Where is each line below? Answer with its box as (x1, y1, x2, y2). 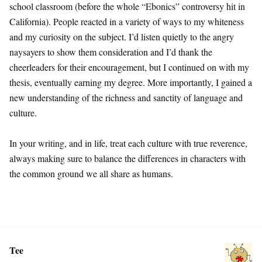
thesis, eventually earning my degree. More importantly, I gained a (9, 76, 252, 89)
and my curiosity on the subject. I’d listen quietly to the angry (9, 30, 234, 43)
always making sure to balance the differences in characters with (9, 152, 246, 165)
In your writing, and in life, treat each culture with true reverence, (9, 137, 247, 150)
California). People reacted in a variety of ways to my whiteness (9, 15, 244, 28)
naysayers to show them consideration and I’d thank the (9, 46, 212, 58)
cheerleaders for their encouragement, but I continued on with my (9, 61, 249, 74)
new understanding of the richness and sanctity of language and (9, 91, 243, 104)
